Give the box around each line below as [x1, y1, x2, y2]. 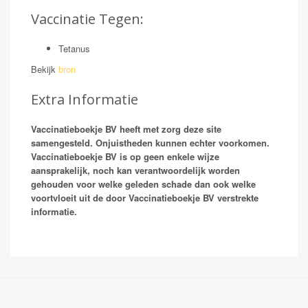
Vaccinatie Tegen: [31, 10, 144, 28]
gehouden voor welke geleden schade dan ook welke [31, 177, 256, 190]
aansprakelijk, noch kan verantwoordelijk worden [31, 164, 240, 177]
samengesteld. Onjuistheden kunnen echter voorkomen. [31, 136, 269, 149]
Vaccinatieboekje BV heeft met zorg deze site [31, 122, 221, 135]
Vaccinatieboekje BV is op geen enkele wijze [31, 150, 219, 163]
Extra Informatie [31, 90, 138, 109]
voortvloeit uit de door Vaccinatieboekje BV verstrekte [31, 191, 258, 204]
